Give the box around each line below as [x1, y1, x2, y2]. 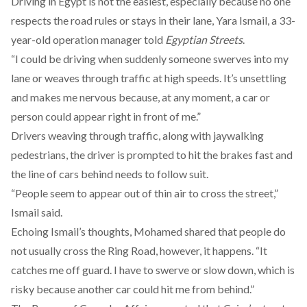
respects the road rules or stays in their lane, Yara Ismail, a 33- [11, 14, 295, 27]
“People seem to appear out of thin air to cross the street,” [11, 186, 278, 199]
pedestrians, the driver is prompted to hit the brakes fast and [11, 148, 293, 161]
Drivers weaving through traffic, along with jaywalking [11, 129, 264, 142]
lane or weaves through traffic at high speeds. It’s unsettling [11, 71, 286, 84]
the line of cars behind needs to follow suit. [11, 167, 208, 180]
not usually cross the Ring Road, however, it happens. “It [11, 244, 267, 257]
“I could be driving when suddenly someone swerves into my [11, 52, 288, 65]
